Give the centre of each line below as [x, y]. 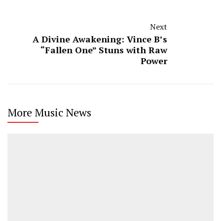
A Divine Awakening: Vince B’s [100, 39]
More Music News [49, 112]
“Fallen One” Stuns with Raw [104, 50]
